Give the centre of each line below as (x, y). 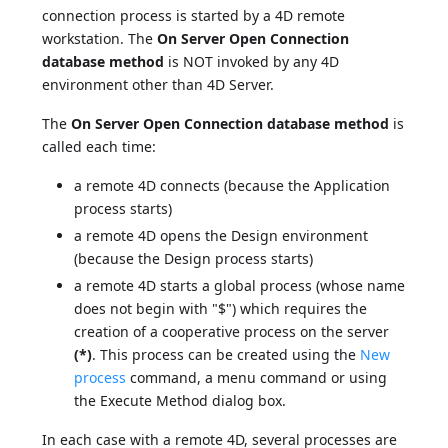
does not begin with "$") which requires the (221, 309)
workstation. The (100, 39)
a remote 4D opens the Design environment (221, 236)
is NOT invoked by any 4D (252, 62)
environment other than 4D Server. (158, 85)
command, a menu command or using (257, 378)
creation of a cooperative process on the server (232, 332)
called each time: (99, 147)
